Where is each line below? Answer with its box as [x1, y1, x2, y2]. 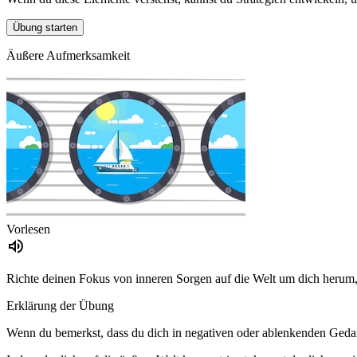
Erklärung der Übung [6, 299, 114, 313]
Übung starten [13, 22, 77, 34]
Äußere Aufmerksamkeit [6, 49, 130, 63]
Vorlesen [6, 222, 50, 237]
